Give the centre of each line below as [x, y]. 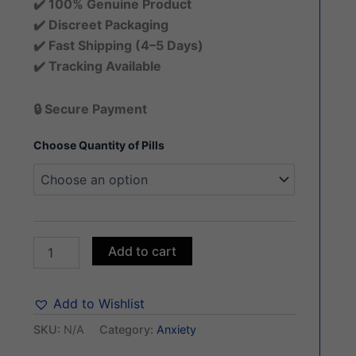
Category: [128, 329]
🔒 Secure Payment [91, 108]
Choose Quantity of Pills [99, 145]
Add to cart [143, 251]
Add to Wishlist [99, 303]
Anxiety [177, 329]
